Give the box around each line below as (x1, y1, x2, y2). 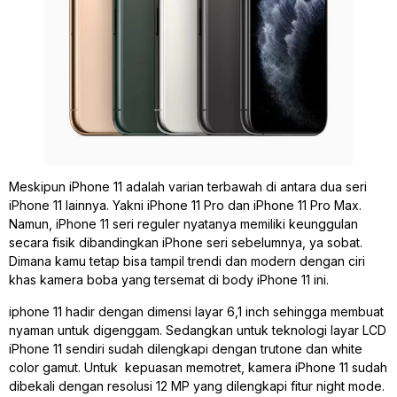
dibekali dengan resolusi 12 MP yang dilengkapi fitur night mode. (9, 378, 385, 393)
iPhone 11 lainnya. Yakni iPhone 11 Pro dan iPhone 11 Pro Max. (9, 198, 362, 214)
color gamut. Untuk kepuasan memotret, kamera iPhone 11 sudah (9, 359, 387, 375)
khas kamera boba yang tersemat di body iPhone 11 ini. (9, 272, 329, 288)
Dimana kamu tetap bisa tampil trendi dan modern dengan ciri (9, 253, 365, 269)
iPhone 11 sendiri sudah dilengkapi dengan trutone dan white (9, 340, 362, 356)
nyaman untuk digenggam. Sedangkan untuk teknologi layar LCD (9, 322, 386, 338)
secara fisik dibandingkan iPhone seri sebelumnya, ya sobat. (9, 235, 362, 251)
